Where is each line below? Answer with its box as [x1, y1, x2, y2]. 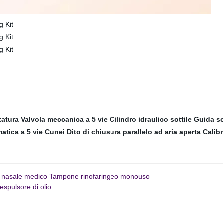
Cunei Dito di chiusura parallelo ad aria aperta [45, 128, 201, 136]
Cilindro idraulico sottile [110, 115, 192, 123]
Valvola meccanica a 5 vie [21, 115, 108, 123]
